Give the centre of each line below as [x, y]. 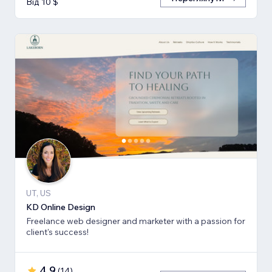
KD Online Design [61, 207]
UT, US [39, 193]
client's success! [57, 232]
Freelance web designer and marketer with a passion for [136, 221]
